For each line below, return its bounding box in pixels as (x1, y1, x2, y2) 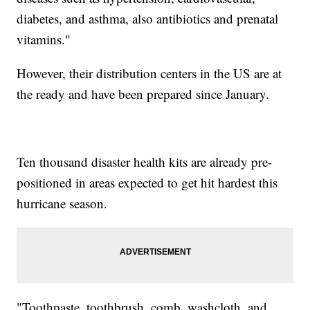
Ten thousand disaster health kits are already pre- (17, 152, 273, 170)
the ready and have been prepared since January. (17, 84, 270, 102)
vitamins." (17, 30, 71, 48)
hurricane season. (17, 194, 108, 212)
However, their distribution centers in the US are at (17, 64, 282, 82)
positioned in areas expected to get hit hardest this (17, 173, 278, 191)
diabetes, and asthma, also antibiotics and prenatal (17, 9, 279, 27)
